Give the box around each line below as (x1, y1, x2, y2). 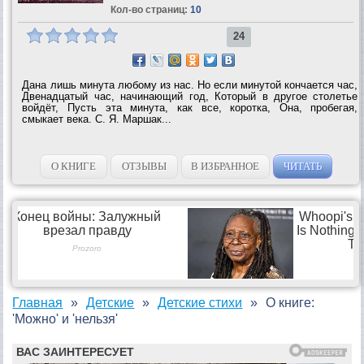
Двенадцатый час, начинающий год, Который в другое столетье (22, 89, 358, 102)
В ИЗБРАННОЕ (191, 159, 260, 172)
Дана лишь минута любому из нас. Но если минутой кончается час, (22, 78, 358, 91)
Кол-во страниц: (110, 3, 188, 15)
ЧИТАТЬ (283, 159, 322, 172)
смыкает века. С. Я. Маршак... (22, 112, 172, 125)
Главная (12, 295, 63, 310)
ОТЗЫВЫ (121, 159, 167, 172)
